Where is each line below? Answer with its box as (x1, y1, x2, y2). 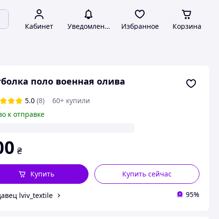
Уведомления (67, 22, 113, 31)
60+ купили (52, 96, 90, 105)
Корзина (172, 22, 201, 31)
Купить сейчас (122, 169, 172, 178)
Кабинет (25, 22, 53, 31)
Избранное (121, 22, 159, 31)
